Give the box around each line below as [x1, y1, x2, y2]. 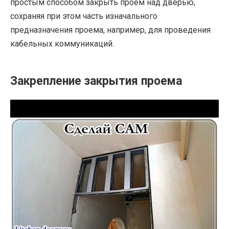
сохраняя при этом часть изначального [10, 11, 157, 21]
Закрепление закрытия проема [10, 74, 182, 88]
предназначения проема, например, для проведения [10, 25, 211, 35]
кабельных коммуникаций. [10, 38, 114, 49]
